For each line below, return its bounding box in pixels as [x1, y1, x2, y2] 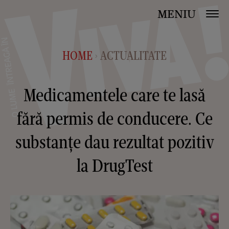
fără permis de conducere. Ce [16, 107, 213, 129]
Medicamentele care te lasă [24, 84, 205, 106]
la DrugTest [76, 154, 153, 176]
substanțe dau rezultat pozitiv [15, 131, 214, 153]
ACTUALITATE [100, 48, 167, 63]
